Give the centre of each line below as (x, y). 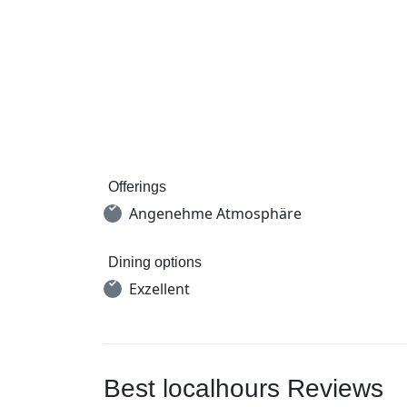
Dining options (155, 262)
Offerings (137, 187)
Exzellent (159, 289)
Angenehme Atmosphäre (215, 213)
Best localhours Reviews (243, 388)
